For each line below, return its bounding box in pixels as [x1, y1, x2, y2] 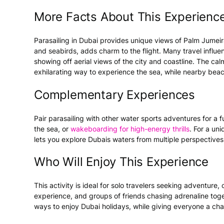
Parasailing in [34, 35, 79, 44]
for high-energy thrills [117, 124, 189, 133]
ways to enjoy [34, 202, 81, 211]
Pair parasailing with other [34, 113, 120, 122]
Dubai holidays [81, 202, 129, 211]
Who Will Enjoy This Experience [34, 154, 209, 169]
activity [49, 181, 73, 190]
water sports [120, 113, 161, 122]
